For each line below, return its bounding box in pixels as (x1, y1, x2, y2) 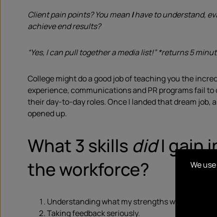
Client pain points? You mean (28, 9, 131, 20)
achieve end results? (28, 21, 101, 31)
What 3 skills (28, 134, 132, 157)
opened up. (28, 108, 67, 119)
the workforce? (28, 157, 149, 181)
